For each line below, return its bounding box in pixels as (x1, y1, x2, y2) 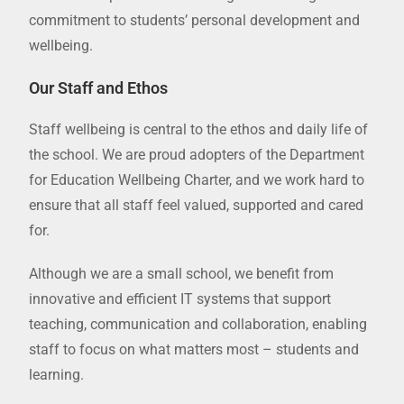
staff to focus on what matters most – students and (29, 340, 360, 358)
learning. (29, 365, 85, 383)
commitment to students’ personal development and (29, 11, 361, 29)
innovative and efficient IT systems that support (29, 289, 332, 308)
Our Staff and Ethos (29, 78, 169, 97)
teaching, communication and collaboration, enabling (29, 315, 368, 333)
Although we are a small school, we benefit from (29, 264, 335, 282)
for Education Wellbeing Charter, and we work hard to (29, 170, 365, 188)
